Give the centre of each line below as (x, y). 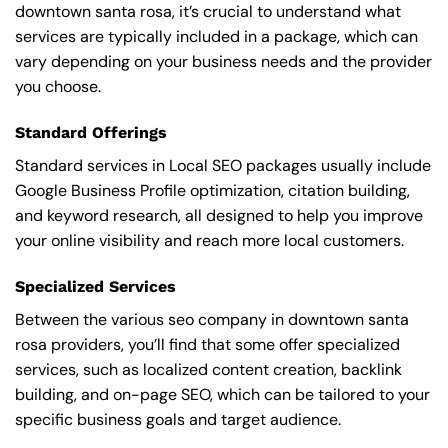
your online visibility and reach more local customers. (209, 240)
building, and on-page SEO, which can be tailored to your (222, 394)
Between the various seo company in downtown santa (212, 319)
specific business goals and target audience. (178, 419)
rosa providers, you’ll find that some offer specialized (207, 344)
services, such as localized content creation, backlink (208, 369)
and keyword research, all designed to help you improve (219, 215)
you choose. (58, 86)
